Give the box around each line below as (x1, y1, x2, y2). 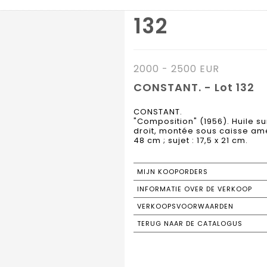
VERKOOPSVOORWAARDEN (137, 201, 234, 212)
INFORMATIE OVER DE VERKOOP (137, 184, 252, 194)
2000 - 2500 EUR (133, 62, 219, 76)
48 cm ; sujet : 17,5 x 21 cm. (133, 135, 248, 147)
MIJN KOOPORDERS (137, 167, 208, 177)
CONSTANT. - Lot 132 (133, 80, 254, 95)
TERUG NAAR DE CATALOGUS (137, 219, 243, 229)
